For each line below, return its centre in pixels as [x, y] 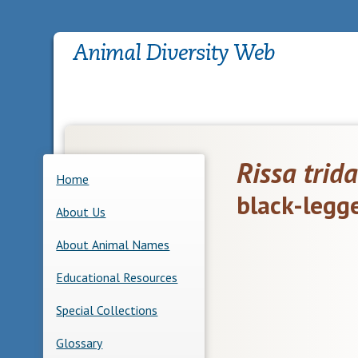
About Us [81, 211]
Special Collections [107, 310]
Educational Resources [117, 277]
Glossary [80, 342]
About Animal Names [113, 244]
